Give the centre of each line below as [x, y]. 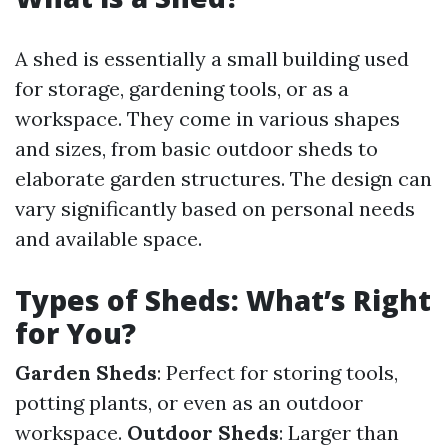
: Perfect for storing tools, [277, 372]
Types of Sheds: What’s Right [223, 300]
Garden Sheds [86, 372]
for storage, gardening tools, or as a [182, 88]
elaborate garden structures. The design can [223, 178]
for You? [75, 333]
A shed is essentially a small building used [212, 58]
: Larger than [339, 432]
